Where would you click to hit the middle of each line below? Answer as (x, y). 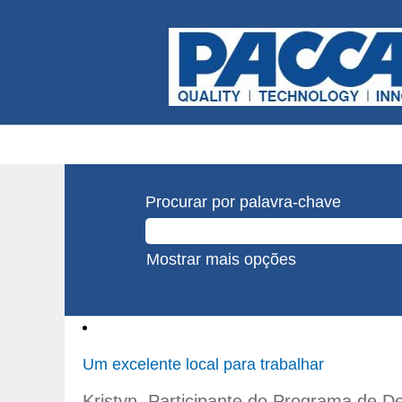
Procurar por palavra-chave (243, 202)
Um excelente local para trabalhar (203, 364)
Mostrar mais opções (221, 259)
